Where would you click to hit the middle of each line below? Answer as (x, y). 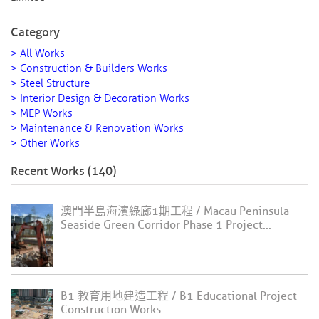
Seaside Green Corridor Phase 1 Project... (166, 225)
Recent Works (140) (63, 171)
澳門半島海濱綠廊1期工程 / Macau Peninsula (175, 211)
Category (35, 32)
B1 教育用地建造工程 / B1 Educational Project (179, 297)
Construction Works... (115, 310)
